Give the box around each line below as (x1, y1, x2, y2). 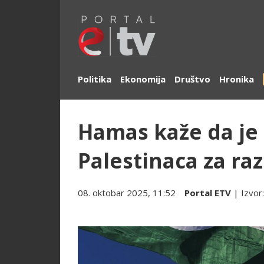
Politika (78, 73, 111, 85)
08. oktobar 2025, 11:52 (78, 187, 176, 199)
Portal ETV (184, 187, 231, 199)
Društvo (174, 73, 210, 85)
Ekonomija (120, 73, 166, 85)
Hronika (219, 73, 254, 85)
